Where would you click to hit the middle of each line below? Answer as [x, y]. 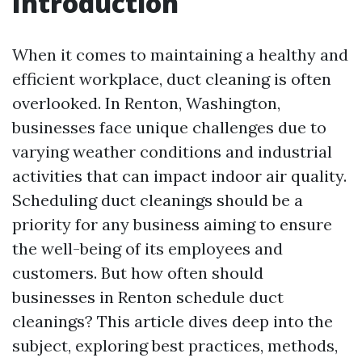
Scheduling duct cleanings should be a [158, 200]
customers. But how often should [138, 273]
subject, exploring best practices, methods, [175, 345]
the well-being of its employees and [147, 248]
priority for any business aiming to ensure [172, 224]
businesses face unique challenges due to [169, 127]
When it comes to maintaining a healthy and [180, 55]
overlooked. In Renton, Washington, [146, 103]
